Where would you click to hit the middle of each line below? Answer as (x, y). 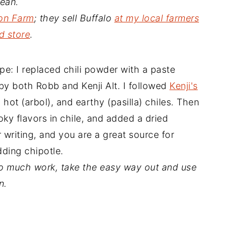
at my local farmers (156, 18)
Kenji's (184, 85)
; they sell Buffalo (74, 18)
